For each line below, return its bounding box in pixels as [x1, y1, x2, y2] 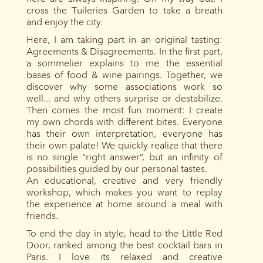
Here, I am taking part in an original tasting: [26, 33, 222, 45]
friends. [26, 210, 58, 221]
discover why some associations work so [26, 80, 222, 92]
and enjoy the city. [26, 16, 103, 28]
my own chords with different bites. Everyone [26, 116, 222, 127]
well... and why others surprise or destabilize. [26, 92, 222, 104]
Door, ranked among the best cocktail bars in [26, 239, 222, 251]
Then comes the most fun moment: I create [26, 104, 222, 116]
